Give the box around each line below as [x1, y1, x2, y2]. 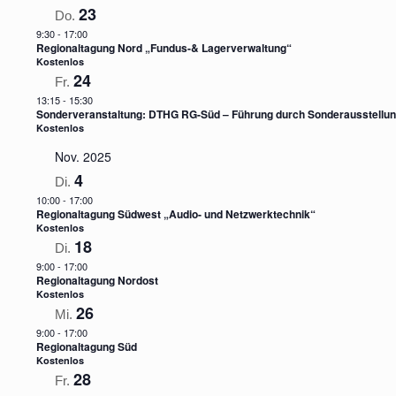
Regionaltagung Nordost [35, 272, 158, 288]
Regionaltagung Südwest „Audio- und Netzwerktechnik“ [35, 206, 316, 222]
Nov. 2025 [54, 148, 111, 165]
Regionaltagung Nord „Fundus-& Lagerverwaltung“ [35, 40, 292, 56]
